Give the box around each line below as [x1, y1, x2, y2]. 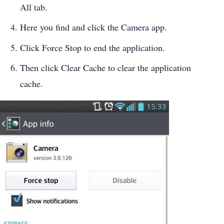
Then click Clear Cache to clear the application [20, 61, 191, 73]
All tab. [20, 1, 47, 13]
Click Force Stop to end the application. [20, 41, 165, 53]
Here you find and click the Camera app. [20, 21, 167, 33]
